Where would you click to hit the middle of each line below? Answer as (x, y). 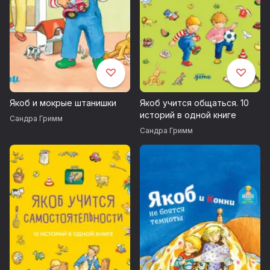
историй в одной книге (188, 115)
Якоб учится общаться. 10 (194, 103)
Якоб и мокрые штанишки (63, 103)
